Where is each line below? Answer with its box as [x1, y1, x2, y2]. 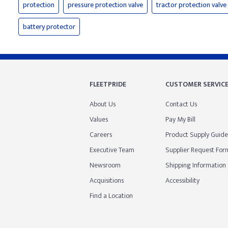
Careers [90, 129, 112, 140]
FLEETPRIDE [90, 78, 126, 90]
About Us [90, 98, 116, 110]
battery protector [23, 21, 75, 33]
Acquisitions [90, 175, 124, 186]
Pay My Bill [165, 113, 195, 125]
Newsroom [90, 159, 121, 171]
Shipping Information [165, 159, 226, 171]
